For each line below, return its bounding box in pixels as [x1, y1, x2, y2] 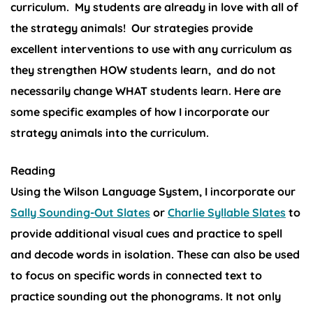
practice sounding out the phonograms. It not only [10, 289, 281, 303]
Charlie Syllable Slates [168, 205, 286, 219]
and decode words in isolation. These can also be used [10, 247, 300, 261]
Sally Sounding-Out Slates [10, 205, 150, 219]
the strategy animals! [10, 20, 129, 35]
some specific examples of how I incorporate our [10, 104, 270, 119]
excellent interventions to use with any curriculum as [10, 41, 292, 56]
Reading [10, 163, 55, 177]
